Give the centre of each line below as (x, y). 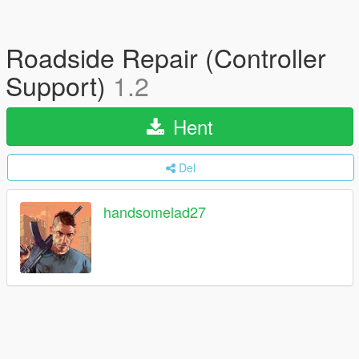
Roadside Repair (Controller (166, 57)
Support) (59, 85)
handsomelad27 (155, 212)
